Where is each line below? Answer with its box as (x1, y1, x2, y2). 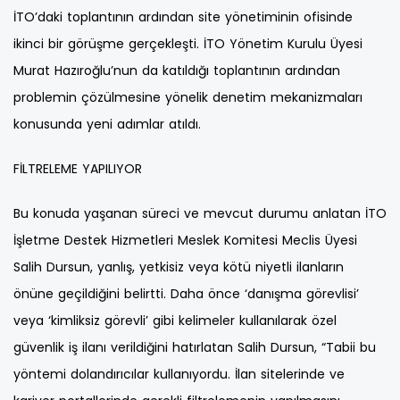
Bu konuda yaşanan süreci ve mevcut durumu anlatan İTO (13, 204, 387, 223)
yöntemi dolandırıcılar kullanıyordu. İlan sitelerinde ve (13, 365, 345, 384)
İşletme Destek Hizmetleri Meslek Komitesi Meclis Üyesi (13, 231, 357, 250)
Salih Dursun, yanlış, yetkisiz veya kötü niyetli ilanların (13, 258, 344, 277)
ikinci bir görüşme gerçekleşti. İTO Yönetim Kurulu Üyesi (13, 35, 362, 54)
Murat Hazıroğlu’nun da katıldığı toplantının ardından (13, 62, 340, 80)
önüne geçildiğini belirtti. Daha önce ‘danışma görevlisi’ (13, 285, 359, 304)
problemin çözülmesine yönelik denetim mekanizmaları (13, 88, 362, 107)
